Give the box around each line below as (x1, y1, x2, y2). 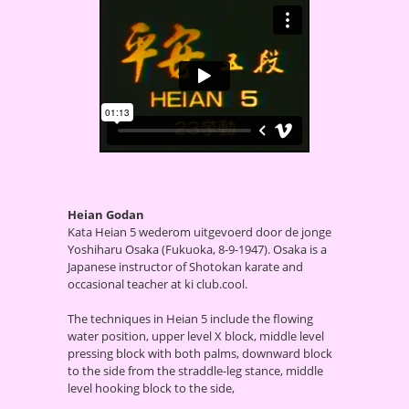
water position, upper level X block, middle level (68, 327, 324, 344)
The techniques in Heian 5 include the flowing (68, 309, 313, 327)
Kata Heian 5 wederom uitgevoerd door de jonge (68, 223, 331, 240)
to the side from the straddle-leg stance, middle (68, 362, 323, 379)
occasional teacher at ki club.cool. (68, 275, 247, 292)
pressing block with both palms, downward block (68, 344, 332, 362)
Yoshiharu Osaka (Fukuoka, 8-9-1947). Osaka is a (68, 240, 327, 257)
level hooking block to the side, (68, 379, 235, 396)
